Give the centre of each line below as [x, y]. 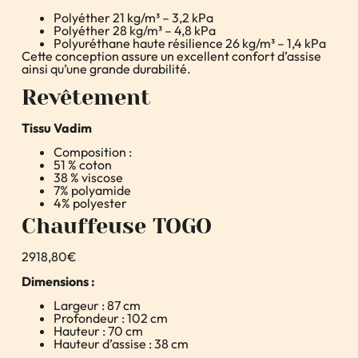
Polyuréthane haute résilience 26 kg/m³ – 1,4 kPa [189, 44]
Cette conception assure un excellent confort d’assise [171, 56]
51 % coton [82, 165]
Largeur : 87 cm [97, 305]
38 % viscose [88, 178]
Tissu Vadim [56, 127]
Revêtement [86, 97]
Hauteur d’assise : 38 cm [121, 343]
